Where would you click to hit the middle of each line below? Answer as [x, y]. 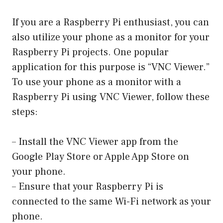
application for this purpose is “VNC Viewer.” [111, 67]
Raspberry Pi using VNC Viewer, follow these [111, 97]
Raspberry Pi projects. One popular [90, 53]
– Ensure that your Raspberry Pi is [88, 187]
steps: [25, 112]
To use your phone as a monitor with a [97, 82]
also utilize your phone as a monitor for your [111, 38]
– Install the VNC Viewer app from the [95, 142]
